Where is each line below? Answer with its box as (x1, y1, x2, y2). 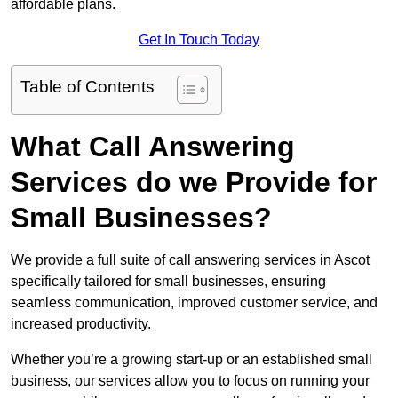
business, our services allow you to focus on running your (11, 373, 370, 389)
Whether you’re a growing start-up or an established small (11, 352, 372, 368)
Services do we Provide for (11, 166, 377, 199)
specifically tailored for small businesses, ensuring (11, 274, 326, 290)
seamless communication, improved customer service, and (11, 295, 378, 311)
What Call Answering (11, 131, 295, 163)
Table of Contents (20, 77, 155, 97)
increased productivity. (11, 316, 151, 332)
